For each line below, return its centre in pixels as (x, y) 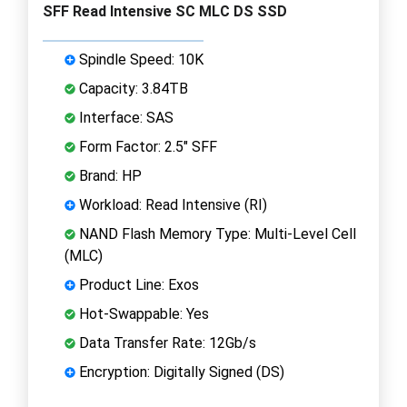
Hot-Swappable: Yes (142, 313)
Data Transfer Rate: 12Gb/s (166, 342)
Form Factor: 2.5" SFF (146, 146)
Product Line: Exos (137, 284)
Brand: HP (109, 175)
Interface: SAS (124, 117)
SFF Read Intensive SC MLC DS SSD (165, 11)
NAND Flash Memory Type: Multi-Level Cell (216, 233)
